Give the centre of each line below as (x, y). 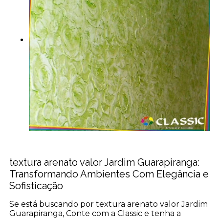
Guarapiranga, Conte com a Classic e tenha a (95, 213)
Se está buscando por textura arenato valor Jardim (109, 204)
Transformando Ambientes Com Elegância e (109, 174)
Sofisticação (36, 186)
